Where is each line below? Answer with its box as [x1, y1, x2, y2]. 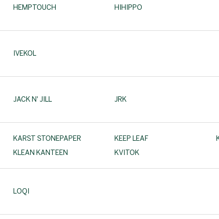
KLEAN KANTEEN [13, 148, 68, 157]
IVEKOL [13, 49, 36, 58]
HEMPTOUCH [13, 3, 56, 12]
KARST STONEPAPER [13, 134, 81, 143]
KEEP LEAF [114, 134, 149, 143]
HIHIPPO [114, 3, 143, 12]
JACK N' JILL [13, 95, 52, 104]
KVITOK [114, 148, 140, 157]
